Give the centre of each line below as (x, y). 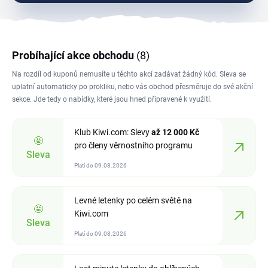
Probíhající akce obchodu (74, 55)
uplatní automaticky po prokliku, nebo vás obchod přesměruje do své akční (133, 87)
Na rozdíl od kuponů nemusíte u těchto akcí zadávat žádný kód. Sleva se (129, 74)
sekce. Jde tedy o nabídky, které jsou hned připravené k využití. (112, 99)
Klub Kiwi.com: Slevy (113, 132)
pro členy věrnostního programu (133, 145)
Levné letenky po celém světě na (133, 200)
